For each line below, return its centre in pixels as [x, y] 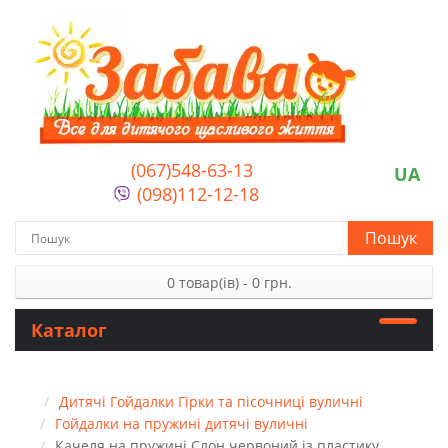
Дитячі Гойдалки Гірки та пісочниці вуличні [211, 401]
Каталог [69, 330]
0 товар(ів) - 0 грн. [229, 282]
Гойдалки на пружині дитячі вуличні [181, 423]
